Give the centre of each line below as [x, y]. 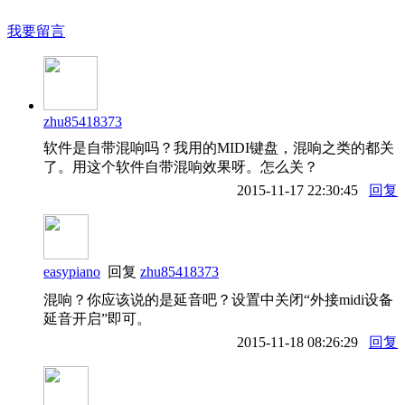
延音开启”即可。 [97, 318]
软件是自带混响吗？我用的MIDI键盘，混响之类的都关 [219, 147]
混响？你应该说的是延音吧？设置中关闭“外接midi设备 [218, 299]
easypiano [72, 271]
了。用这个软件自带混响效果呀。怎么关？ [181, 166]
